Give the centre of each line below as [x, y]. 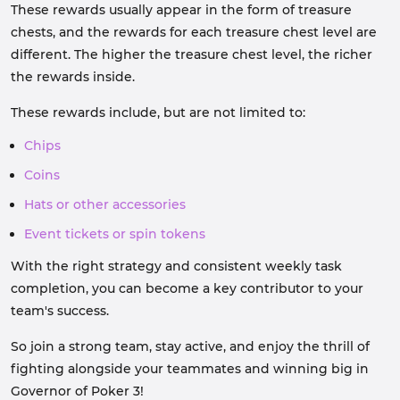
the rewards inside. [73, 77]
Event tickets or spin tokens [117, 234]
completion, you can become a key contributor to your [187, 288]
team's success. [62, 311]
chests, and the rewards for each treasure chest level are [194, 32]
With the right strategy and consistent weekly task [176, 266]
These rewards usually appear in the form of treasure [181, 10]
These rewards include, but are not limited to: [158, 112]
